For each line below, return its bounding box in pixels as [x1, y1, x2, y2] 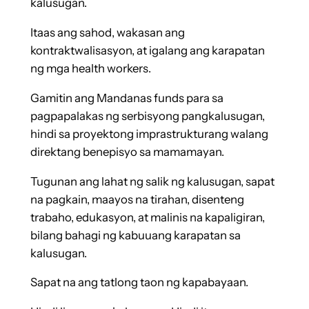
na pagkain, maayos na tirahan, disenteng [30, 192, 244, 206]
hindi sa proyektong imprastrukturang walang [30, 126, 268, 141]
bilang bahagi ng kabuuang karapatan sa [30, 228, 241, 242]
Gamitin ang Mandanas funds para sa [30, 90, 223, 105]
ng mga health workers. [30, 61, 151, 75]
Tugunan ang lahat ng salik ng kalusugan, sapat [30, 174, 275, 188]
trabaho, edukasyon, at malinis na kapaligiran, [30, 210, 265, 224]
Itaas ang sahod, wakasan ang [30, 25, 185, 39]
